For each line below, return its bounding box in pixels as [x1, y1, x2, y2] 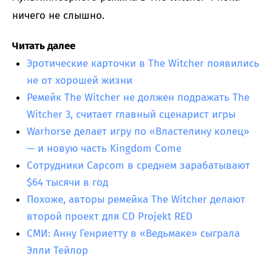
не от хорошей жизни [27, 73, 132, 87]
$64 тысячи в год [27, 175, 108, 189]
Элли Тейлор [27, 243, 88, 257]
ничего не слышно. [12, 8, 104, 22]
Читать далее [12, 39, 75, 52]
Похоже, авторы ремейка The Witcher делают [27, 192, 245, 206]
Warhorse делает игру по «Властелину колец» [27, 124, 250, 138]
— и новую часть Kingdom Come [27, 141, 182, 155]
